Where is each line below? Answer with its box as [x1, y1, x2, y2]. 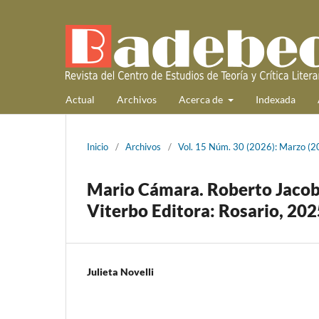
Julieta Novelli [87, 265, 154, 278]
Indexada [255, 93, 296, 105]
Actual [66, 93, 95, 105]
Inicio [87, 140, 108, 152]
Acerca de [179, 93, 225, 105]
